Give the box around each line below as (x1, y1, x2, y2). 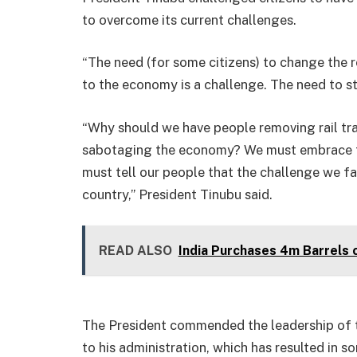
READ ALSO (98, 243, 172, 258)
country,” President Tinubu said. (82, 186, 273, 202)
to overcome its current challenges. (82, 11, 296, 28)
